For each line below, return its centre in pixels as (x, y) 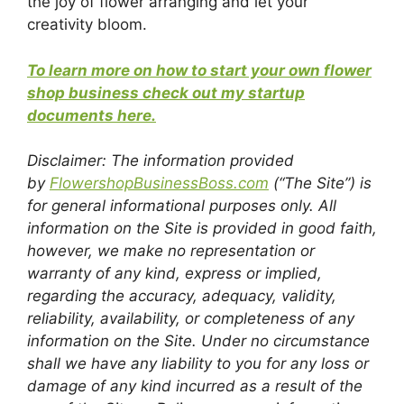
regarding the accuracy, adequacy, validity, (182, 296)
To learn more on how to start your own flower (199, 70)
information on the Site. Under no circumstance (198, 341)
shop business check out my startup (166, 92)
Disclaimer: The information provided (161, 161)
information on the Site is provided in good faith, (202, 229)
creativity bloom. (87, 25)
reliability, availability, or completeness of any (191, 319)
